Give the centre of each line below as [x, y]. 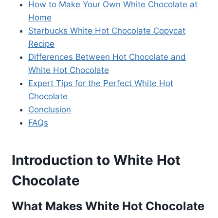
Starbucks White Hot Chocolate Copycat [107, 30]
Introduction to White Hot [96, 160]
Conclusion [50, 109]
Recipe [41, 44]
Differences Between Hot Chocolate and [107, 57]
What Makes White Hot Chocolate [108, 206]
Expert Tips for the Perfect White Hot [101, 83]
